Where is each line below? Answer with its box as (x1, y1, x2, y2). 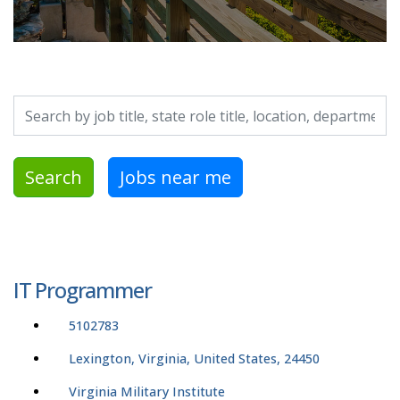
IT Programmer (13, 275, 152, 305)
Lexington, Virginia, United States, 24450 (69, 350, 320, 368)
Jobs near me (120, 164, 231, 189)
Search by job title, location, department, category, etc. (12, 96, 352, 116)
